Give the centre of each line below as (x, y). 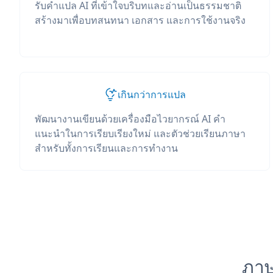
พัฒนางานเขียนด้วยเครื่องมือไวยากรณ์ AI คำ (130, 119)
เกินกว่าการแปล (152, 94)
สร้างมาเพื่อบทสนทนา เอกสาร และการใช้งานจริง (140, 20)
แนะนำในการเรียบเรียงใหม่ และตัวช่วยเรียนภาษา (140, 133)
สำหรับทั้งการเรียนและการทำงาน (106, 148)
